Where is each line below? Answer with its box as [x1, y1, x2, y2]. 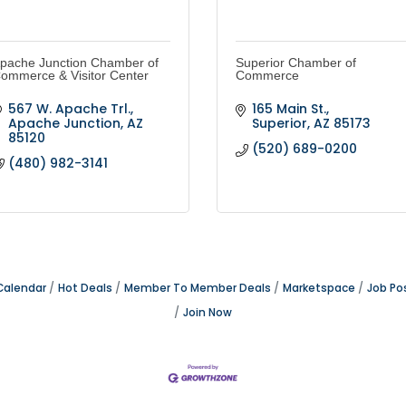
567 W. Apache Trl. [7, 100, 130, 119]
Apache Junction [7, 114, 121, 133]
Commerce [236, 68, 299, 83]
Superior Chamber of [236, 55, 356, 71]
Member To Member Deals [124, 281, 271, 296]
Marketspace [283, 281, 355, 296]
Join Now [183, 305, 232, 321]
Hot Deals [58, 281, 112, 296]
